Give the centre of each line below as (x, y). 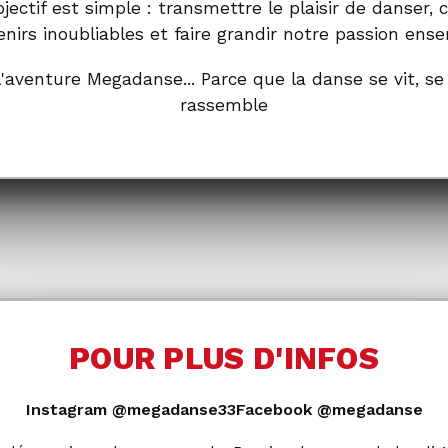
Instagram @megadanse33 (130, 409)
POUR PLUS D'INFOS (224, 359)
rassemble (224, 105)
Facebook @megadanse (329, 409)
